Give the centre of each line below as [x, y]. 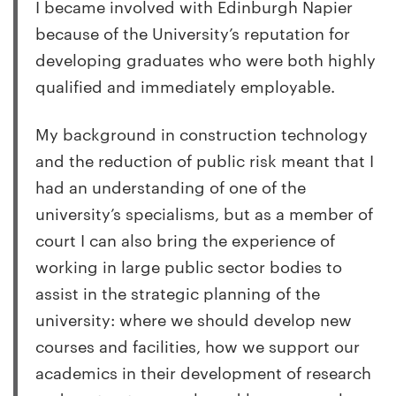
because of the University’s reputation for [193, 33]
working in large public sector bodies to [189, 266]
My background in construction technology [202, 133]
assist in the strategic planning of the [178, 293]
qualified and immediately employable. [185, 86]
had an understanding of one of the [171, 187]
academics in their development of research [203, 372]
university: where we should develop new [194, 319]
